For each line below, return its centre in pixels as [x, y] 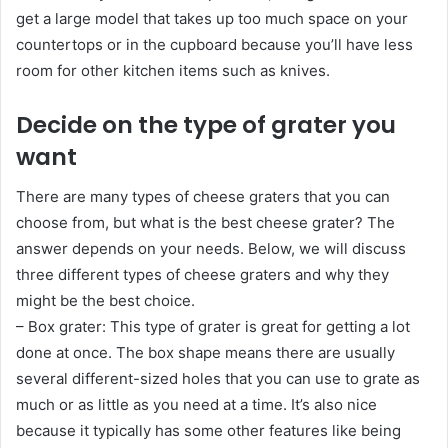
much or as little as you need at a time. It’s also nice [196, 404]
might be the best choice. [105, 300]
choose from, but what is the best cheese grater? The [205, 222]
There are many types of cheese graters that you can [203, 196]
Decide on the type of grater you [206, 124]
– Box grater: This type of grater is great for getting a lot [213, 326]
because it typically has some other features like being [208, 430]
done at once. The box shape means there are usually [205, 352]
